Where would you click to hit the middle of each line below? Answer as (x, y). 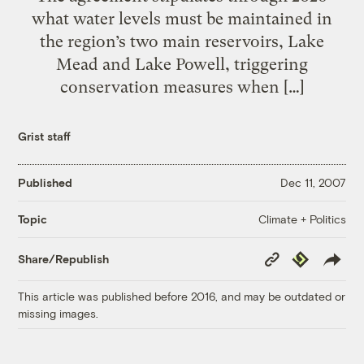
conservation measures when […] (182, 87)
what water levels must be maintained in (182, 18)
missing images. (58, 313)
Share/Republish (64, 259)
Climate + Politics (302, 219)
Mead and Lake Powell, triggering (182, 64)
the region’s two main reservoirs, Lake (182, 41)
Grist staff (45, 136)
